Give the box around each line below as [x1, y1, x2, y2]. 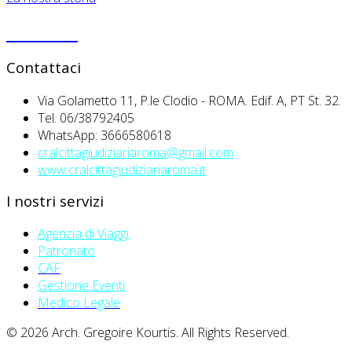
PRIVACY [6, 19, 78, 45]
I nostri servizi [6, 190, 104, 211]
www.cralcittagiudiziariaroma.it [38, 160, 206, 178]
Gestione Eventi [38, 277, 125, 295]
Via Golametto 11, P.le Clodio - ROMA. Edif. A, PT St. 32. [38, 91, 344, 109]
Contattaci [6, 57, 81, 77]
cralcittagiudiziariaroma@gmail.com [38, 143, 233, 161]
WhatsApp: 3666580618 [38, 126, 171, 144]
